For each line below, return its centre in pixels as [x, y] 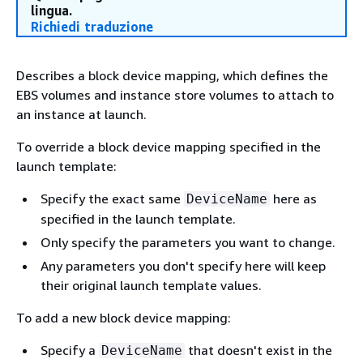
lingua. [51, 11]
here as [293, 199]
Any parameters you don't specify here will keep [183, 266]
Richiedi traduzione [92, 27]
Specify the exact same [112, 199]
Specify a [70, 350]
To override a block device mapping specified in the [169, 147]
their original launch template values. [151, 285]
